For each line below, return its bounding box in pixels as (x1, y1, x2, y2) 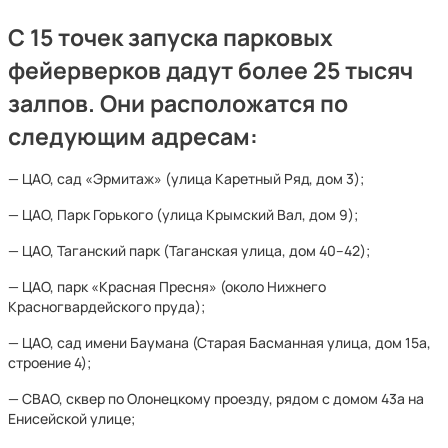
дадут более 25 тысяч (161, 55, 413, 86)
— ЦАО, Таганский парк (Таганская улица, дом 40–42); (8, 241, 370, 260)
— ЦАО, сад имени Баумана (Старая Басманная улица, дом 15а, (8, 333, 431, 352)
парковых (223, 22, 333, 53)
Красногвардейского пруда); (8, 297, 205, 316)
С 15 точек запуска (8, 22, 223, 53)
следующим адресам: (8, 121, 258, 152)
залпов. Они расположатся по (8, 88, 348, 119)
